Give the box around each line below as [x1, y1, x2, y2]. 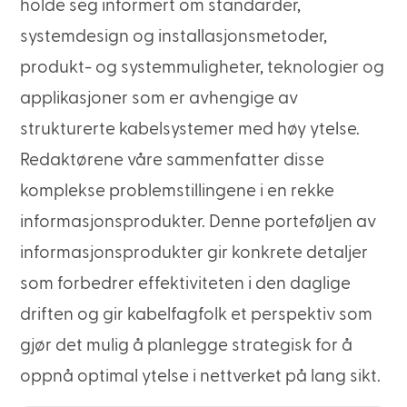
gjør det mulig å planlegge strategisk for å [20, 337, 353, 355]
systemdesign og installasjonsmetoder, [20, 28, 328, 46]
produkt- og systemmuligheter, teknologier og [20, 59, 385, 77]
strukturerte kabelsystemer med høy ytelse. [20, 121, 361, 139]
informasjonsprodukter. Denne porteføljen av [20, 213, 377, 232]
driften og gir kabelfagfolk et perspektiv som [20, 306, 373, 324]
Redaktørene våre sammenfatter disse [20, 152, 325, 170]
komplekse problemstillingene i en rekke [20, 183, 335, 201]
